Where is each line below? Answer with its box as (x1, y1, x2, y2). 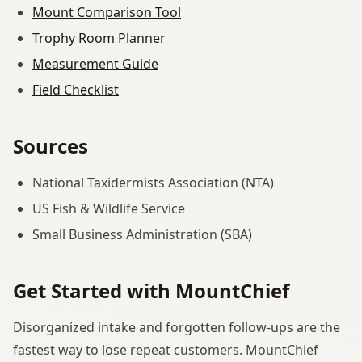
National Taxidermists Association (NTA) (32, 173, 274, 192)
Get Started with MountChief (13, 276, 289, 304)
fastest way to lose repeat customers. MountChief (13, 340, 318, 359)
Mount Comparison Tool (32, 2, 181, 21)
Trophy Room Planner (32, 28, 166, 47)
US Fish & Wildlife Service (32, 199, 185, 217)
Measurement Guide (32, 54, 158, 73)
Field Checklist (32, 80, 119, 99)
